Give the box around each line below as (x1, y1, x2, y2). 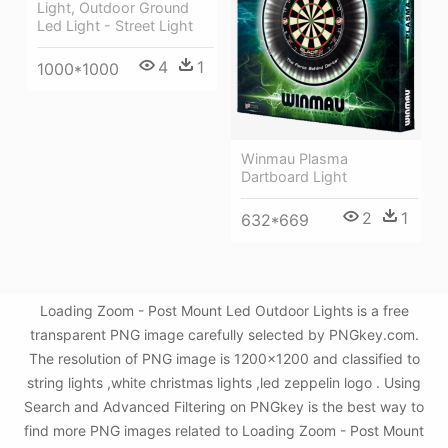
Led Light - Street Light (37, 17, 193, 35)
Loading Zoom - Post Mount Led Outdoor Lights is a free (39, 302, 409, 319)
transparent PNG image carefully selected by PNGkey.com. (29, 326, 419, 343)
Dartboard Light (241, 168, 347, 186)
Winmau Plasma (241, 150, 348, 168)
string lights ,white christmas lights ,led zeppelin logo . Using (27, 374, 421, 391)
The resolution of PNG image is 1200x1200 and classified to (28, 350, 420, 367)
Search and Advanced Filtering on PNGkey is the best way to (24, 398, 424, 415)
